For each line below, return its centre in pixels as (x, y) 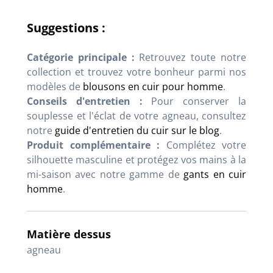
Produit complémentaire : (93, 145)
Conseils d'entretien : (85, 101)
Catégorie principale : (81, 57)
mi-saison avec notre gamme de (105, 174)
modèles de (55, 87)
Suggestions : (66, 28)
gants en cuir (215, 174)
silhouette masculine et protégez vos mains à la (136, 160)
